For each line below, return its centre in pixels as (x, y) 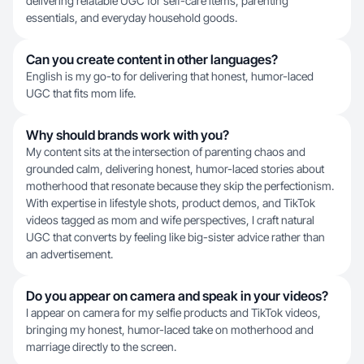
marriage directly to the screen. (101, 347)
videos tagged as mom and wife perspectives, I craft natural (170, 220)
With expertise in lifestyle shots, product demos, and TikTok (171, 203)
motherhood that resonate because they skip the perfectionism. (180, 186)
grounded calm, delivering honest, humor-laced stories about (175, 169)
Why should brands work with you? (128, 135)
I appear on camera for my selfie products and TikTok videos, (173, 312)
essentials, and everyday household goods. (132, 17)
